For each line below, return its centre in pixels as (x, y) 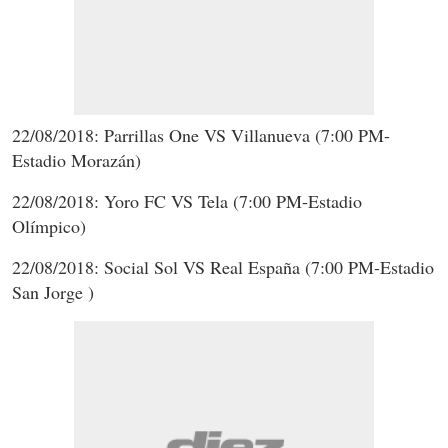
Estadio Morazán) (76, 159)
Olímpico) (49, 225)
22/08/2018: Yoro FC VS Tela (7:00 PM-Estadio (187, 200)
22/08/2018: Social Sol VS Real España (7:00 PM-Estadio (223, 266)
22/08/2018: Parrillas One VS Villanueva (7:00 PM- (201, 134)
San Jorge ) (53, 291)
